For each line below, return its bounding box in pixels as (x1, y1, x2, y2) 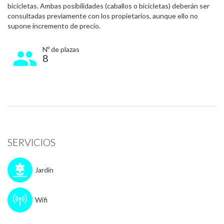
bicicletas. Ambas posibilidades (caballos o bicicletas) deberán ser (7, 1, 209, 10)
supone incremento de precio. (7, 21, 100, 30)
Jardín (35, 165, 53, 174)
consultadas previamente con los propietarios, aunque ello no (7, 11, 198, 20)
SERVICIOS (7, 136, 55, 148)
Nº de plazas (42, 45, 79, 53)
